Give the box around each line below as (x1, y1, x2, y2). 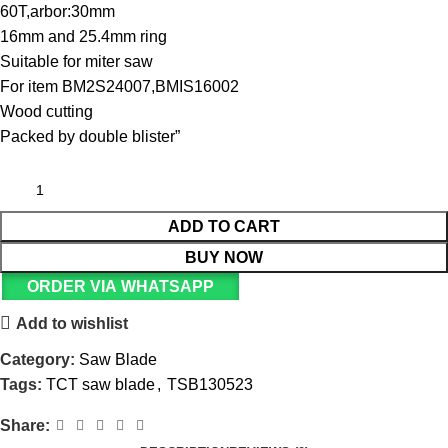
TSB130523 (167, 376, 253, 394)
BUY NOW (185, 249, 263, 267)
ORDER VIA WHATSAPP (26, 278, 214, 296)
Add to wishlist (16, 314, 129, 332)
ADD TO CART (168, 218, 280, 236)
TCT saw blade (46, 376, 155, 394)
